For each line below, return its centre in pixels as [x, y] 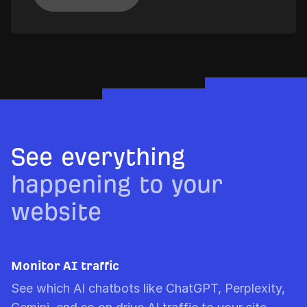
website [56, 211]
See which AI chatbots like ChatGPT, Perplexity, [148, 288]
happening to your [116, 184]
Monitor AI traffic [65, 265]
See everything [98, 157]
